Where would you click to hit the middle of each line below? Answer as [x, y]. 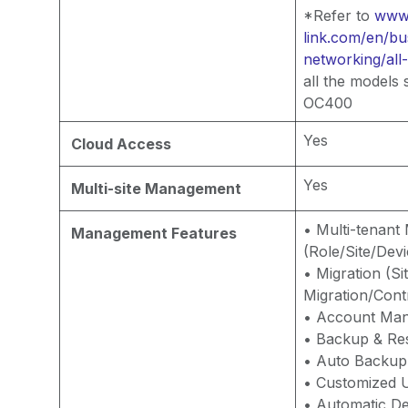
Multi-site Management [156, 189]
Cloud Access [121, 144]
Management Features [153, 233]
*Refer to [338, 15]
